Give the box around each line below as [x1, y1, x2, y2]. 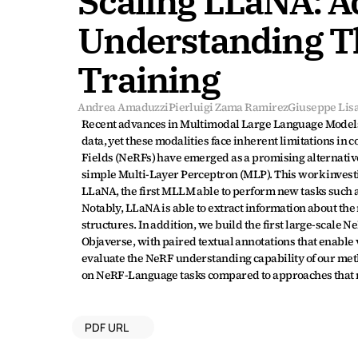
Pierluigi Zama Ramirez [168, 98, 288, 115]
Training [78, 55, 220, 102]
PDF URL [84, 319, 129, 335]
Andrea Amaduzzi [78, 98, 169, 115]
